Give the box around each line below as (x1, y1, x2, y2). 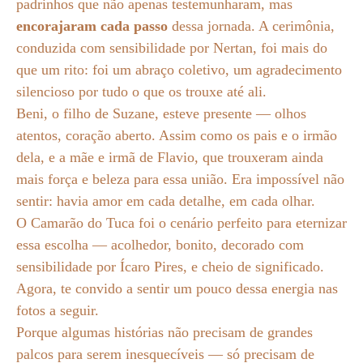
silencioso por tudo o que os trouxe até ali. (16, 83, 267, 100)
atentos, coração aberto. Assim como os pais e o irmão (16, 126, 337, 143)
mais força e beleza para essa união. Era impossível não (16, 170, 344, 187)
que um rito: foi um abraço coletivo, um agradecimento (16, 61, 342, 78)
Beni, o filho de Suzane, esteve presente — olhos (16, 105, 306, 122)
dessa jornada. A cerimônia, (168, 17, 335, 34)
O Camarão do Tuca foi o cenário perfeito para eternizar (16, 214, 347, 231)
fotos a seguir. (16, 301, 99, 318)
